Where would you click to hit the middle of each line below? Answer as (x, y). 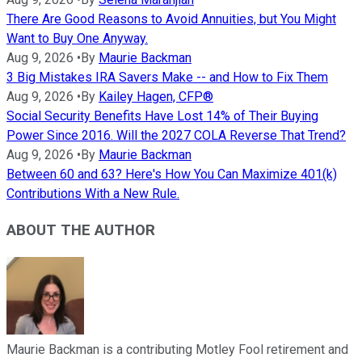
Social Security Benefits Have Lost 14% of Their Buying (162, 116)
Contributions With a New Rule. (93, 194)
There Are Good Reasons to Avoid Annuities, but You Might (171, 19)
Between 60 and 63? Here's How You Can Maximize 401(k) (172, 175)
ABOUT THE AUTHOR (81, 230)
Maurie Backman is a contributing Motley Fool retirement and (177, 349)
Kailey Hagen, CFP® (156, 97)
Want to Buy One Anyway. (77, 39)
